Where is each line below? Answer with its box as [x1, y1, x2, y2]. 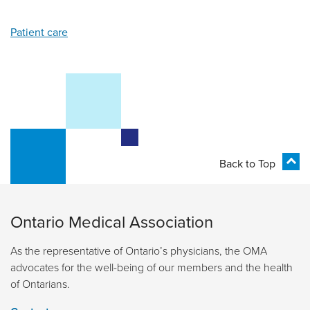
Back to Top [219, 156, 275, 172]
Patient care [10, 24, 68, 40]
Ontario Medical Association [10, 210, 213, 234]
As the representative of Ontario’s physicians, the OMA [10, 243, 267, 259]
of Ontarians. [10, 276, 70, 292]
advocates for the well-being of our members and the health [10, 259, 293, 275]
